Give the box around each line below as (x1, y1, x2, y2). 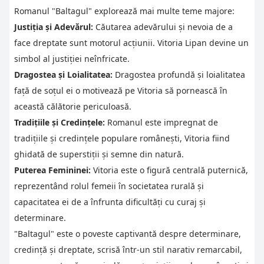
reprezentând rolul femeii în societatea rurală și (14, 180, 204, 192)
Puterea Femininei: (14, 164, 91, 176)
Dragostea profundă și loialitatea (113, 68, 245, 80)
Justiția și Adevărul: (14, 21, 93, 32)
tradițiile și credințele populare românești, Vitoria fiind (14, 132, 230, 144)
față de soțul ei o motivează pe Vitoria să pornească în (14, 84, 227, 96)
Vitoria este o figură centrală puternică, (91, 164, 248, 176)
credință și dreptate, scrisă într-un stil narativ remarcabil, (14, 243, 242, 255)
